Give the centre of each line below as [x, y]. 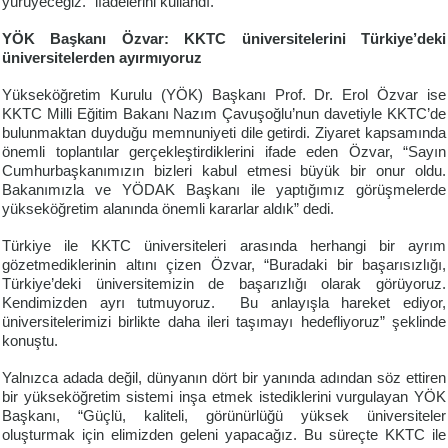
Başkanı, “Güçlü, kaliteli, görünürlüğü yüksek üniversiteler [224, 416]
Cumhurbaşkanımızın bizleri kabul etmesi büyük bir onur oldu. [224, 171]
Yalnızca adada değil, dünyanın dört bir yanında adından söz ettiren [224, 378]
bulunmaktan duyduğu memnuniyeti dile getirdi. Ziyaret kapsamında [224, 133]
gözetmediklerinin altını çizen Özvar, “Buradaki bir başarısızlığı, [224, 265]
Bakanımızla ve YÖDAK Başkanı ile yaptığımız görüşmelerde [224, 190]
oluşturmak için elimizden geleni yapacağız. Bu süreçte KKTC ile [224, 435]
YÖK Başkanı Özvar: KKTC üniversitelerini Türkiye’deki [224, 39]
